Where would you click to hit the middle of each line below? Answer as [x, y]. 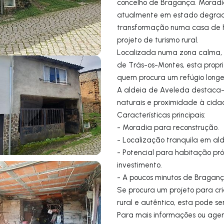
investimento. [139, 165]
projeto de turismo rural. [158, 40]
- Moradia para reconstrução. [168, 127]
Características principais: [162, 115]
